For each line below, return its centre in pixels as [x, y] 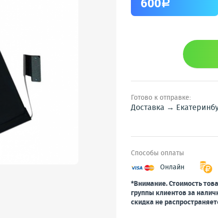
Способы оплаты [157, 153]
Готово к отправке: [161, 98]
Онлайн [172, 167]
